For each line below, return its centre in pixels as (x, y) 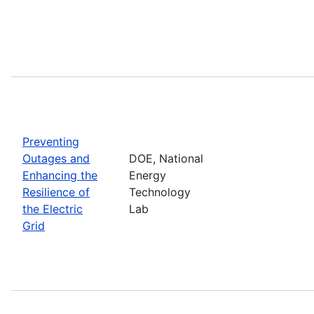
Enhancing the (60, 175)
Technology (160, 192)
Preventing (51, 141)
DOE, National (166, 158)
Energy (148, 175)
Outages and (56, 158)
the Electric (53, 209)
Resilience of (56, 192)
